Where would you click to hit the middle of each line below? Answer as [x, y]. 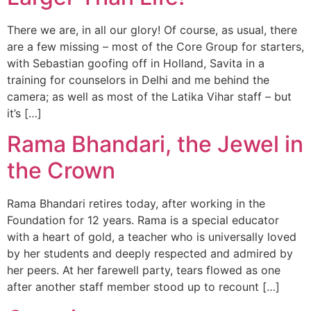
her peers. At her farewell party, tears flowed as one [144, 270]
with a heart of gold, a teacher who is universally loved [152, 237]
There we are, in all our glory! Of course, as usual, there [152, 30]
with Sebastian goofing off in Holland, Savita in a [136, 63]
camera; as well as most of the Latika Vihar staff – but [149, 96]
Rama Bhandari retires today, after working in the [136, 204]
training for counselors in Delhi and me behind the [138, 79]
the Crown [61, 171]
